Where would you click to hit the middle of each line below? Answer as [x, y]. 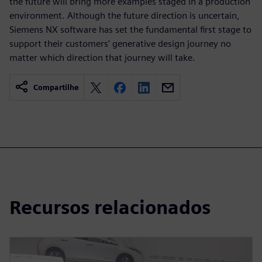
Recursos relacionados [110, 207]
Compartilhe [56, 87]
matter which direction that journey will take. [102, 58]
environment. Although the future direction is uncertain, [125, 15]
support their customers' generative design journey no [120, 44]
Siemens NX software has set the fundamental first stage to [130, 30]
